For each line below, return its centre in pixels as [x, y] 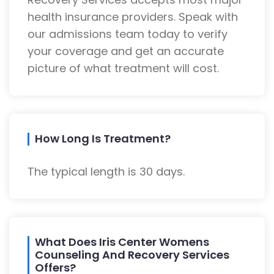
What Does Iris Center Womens [122, 242]
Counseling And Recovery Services [132, 255]
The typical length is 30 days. [106, 172]
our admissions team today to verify [128, 34]
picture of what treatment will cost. [123, 68]
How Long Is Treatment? [103, 139]
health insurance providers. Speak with [133, 17]
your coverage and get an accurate [126, 51]
